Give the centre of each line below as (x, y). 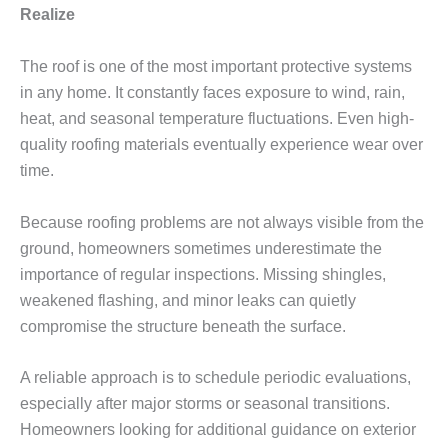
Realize (47, 15)
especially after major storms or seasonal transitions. (205, 404)
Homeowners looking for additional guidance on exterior (218, 430)
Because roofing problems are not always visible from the (222, 222)
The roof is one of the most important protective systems (216, 67)
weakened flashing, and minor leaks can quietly (188, 300)
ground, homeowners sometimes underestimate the (201, 248)
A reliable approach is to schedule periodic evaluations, (215, 378)
